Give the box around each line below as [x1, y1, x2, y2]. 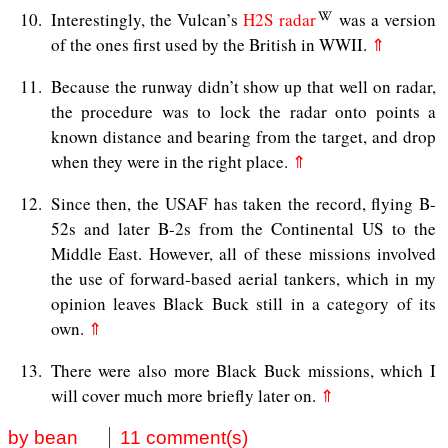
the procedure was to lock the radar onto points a [50, 99, 436, 123]
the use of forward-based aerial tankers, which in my [50, 267, 436, 291]
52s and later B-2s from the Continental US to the [50, 217, 436, 241]
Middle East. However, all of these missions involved [50, 242, 436, 266]
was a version [333, 7, 437, 31]
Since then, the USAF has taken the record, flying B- [50, 192, 436, 216]
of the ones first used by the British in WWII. [50, 32, 371, 56]
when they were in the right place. [50, 149, 292, 173]
